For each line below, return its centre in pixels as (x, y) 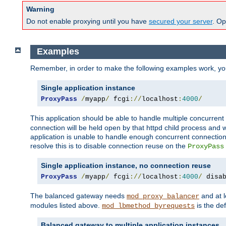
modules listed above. (66, 205)
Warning (40, 9)
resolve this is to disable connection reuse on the (109, 146)
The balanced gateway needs (78, 195)
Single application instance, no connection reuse (126, 165)
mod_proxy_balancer (163, 196)
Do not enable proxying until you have (88, 21)
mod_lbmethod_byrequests (148, 206)
